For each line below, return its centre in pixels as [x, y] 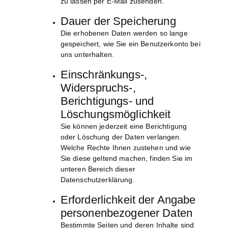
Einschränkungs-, [104, 75]
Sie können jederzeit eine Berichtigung [124, 126]
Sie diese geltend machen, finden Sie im [126, 159]
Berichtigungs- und [107, 101]
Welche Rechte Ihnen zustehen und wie [125, 148]
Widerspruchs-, [98, 88]
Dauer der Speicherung [118, 21]
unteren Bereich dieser [98, 169]
